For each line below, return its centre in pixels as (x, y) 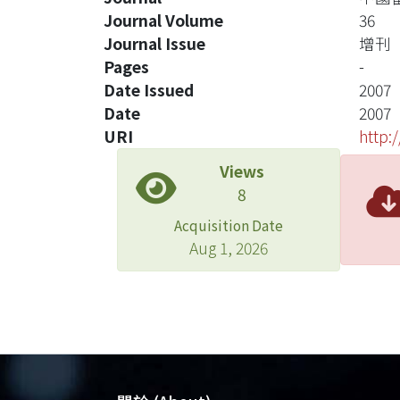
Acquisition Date (229, 225)
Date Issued (149, 90)
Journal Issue (154, 43)
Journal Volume (163, 20)
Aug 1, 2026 (229, 248)
